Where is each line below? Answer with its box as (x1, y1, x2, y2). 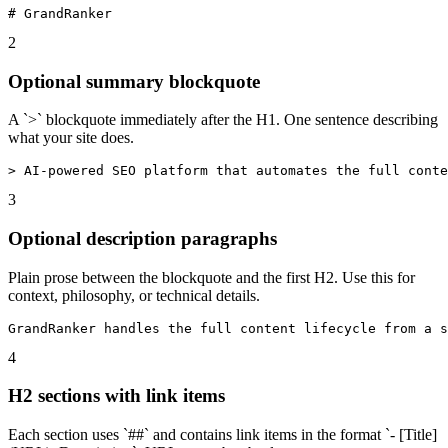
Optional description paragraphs (8, 228, 277, 250)
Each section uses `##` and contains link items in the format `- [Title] (8, 426, 437, 444)
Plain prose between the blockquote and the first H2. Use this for (8, 268, 415, 286)
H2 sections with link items (8, 385, 225, 407)
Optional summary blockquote (8, 70, 260, 92)
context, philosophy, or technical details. (8, 286, 260, 304)
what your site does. (8, 129, 134, 147)
